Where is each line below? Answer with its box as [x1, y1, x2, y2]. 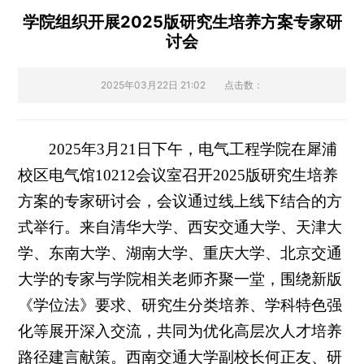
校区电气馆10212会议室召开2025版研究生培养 [18, 167, 339, 184]
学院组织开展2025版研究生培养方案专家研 [22, 12, 342, 32]
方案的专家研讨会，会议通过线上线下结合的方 [18, 193, 343, 210]
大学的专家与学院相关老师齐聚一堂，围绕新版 [18, 271, 343, 288]
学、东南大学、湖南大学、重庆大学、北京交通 [18, 245, 343, 262]
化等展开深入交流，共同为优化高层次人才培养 [18, 323, 343, 340]
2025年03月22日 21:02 [101, 79, 206, 91]
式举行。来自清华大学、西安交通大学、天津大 [18, 219, 343, 236]
